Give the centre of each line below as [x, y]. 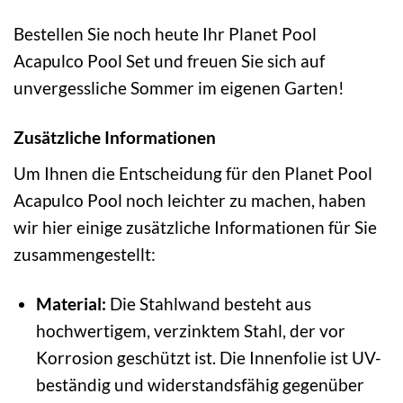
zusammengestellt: [85, 254]
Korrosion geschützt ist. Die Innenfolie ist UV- [208, 357]
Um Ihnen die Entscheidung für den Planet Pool [193, 173]
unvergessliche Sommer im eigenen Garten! [179, 88]
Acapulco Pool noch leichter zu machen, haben [190, 200]
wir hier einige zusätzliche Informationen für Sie [195, 227]
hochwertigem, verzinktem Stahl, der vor [190, 330]
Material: [71, 303]
